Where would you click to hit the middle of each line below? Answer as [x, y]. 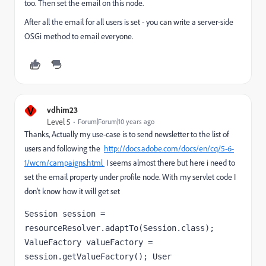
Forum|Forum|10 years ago [116, 121]
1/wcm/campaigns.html [64, 163]
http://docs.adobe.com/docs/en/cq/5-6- [169, 148]
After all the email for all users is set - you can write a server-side [129, 22]
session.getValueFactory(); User [98, 256]
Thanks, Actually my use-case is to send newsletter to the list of [127, 134]
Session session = [65, 214]
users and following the [64, 148]
